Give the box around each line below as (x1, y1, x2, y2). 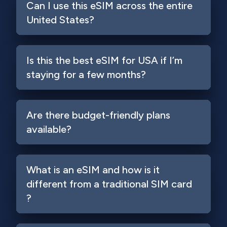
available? (26, 123, 71, 135)
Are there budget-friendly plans (26, 109, 170, 121)
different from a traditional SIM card (26, 178, 192, 190)
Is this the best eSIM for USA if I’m (26, 54, 182, 66)
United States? (26, 14, 94, 26)
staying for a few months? (26, 68, 146, 81)
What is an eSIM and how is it (26, 164, 160, 176)
